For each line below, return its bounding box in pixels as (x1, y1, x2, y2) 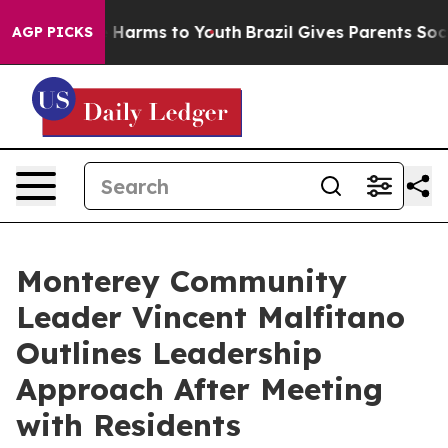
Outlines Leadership (16, 334, 322, 372)
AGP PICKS (12, 23, 93, 41)
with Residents (16, 406, 241, 444)
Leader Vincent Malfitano (16, 298, 405, 336)
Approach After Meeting (16, 370, 383, 408)
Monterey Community (16, 262, 347, 300)
